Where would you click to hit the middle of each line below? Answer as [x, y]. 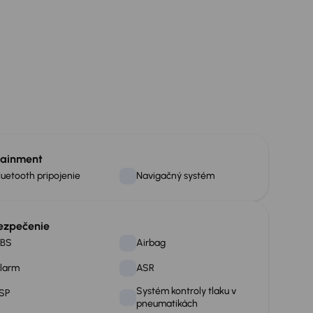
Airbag [151, 243]
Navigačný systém [175, 176]
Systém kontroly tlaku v [186, 291]
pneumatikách [167, 304]
